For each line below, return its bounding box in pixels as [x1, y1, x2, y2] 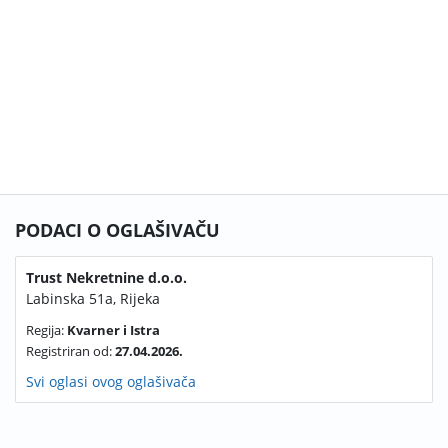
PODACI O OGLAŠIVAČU [15, 218, 220, 242]
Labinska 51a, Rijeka [26, 289, 160, 308]
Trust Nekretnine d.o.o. [26, 268, 187, 287]
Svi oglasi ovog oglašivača [26, 372, 196, 391]
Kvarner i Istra [67, 321, 160, 339]
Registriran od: [26, 342, 115, 360]
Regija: [26, 321, 67, 339]
